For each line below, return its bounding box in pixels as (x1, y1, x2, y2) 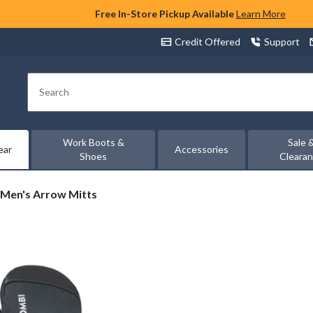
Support (264, 36, 300, 48)
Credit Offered (175, 36, 240, 48)
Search (38, 91, 71, 105)
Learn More (235, 8, 286, 20)
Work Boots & (62, 136, 124, 148)
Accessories (175, 143, 229, 155)
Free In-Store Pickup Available (94, 8, 234, 20)
